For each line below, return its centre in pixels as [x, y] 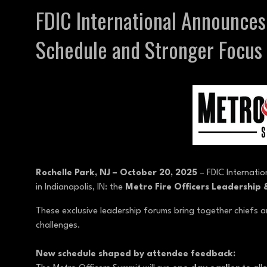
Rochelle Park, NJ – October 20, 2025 [117, 173]
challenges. [59, 226]
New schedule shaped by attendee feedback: [137, 254]
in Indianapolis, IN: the [80, 188]
